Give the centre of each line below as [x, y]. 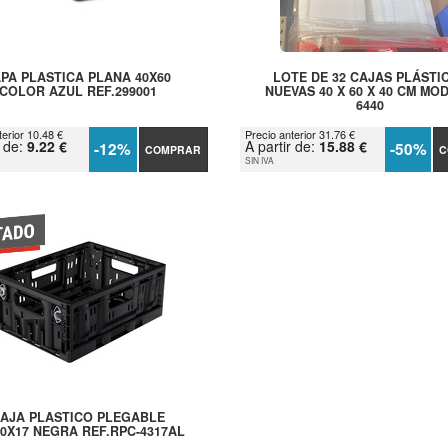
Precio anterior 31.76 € [299, 134]
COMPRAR [173, 150]
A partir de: [281, 146]
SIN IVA [259, 160]
